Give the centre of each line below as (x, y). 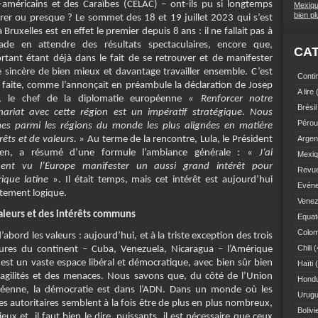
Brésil (307, 108)
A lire (306, 92)
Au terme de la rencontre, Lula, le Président (179, 140)
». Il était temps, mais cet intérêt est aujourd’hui (160, 180)
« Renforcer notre (231, 99)
